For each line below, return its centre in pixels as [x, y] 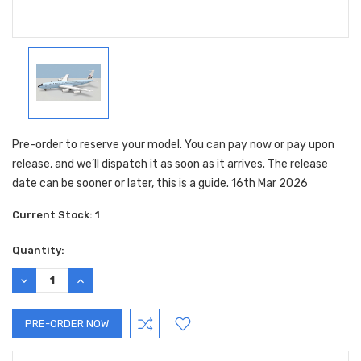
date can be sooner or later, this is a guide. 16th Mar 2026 [160, 183]
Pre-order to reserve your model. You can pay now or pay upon [173, 144]
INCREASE [99, 280]
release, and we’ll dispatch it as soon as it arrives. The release [170, 164]
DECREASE [45, 280]
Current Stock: [54, 214]
